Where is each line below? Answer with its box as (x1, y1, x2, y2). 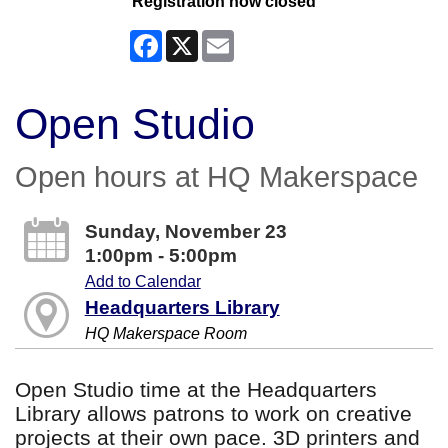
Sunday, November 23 (84, 221, 287, 242)
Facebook (162, 29, 233, 46)
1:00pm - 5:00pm (84, 245, 237, 266)
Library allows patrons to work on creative (15, 401, 412, 425)
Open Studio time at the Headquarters (15, 377, 377, 401)
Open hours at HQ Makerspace (15, 161, 418, 193)
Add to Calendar (84, 273, 201, 290)
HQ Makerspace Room (84, 325, 247, 342)
